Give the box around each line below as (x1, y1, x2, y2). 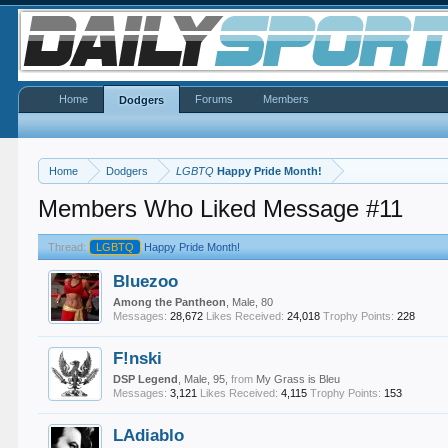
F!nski (113, 348, 163, 368)
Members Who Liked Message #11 (38, 195, 404, 222)
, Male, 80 (226, 296, 274, 308)
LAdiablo (113, 425, 185, 445)
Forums (195, 93, 234, 105)
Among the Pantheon (113, 296, 227, 308)
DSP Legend (113, 373, 179, 385)
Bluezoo (113, 271, 179, 291)
